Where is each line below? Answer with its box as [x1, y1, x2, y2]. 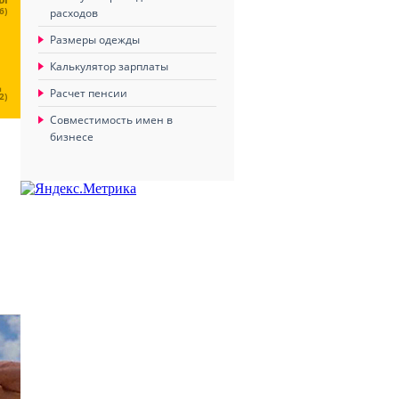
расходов [50, 5, 98, 20]
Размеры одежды [50, 32, 140, 47]
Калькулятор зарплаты [50, 59, 168, 74]
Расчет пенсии [50, 85, 127, 101]
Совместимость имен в [50, 112, 173, 127]
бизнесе [50, 129, 94, 144]
